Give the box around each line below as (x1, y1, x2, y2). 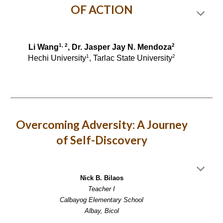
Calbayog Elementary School (60, 196, 143, 204)
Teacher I (88, 185, 115, 193)
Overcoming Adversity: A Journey (15, 118, 188, 131)
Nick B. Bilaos (80, 174, 123, 182)
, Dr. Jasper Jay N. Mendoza (68, 42, 172, 51)
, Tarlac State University (89, 54, 172, 63)
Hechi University (28, 54, 86, 63)
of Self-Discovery (56, 133, 147, 147)
